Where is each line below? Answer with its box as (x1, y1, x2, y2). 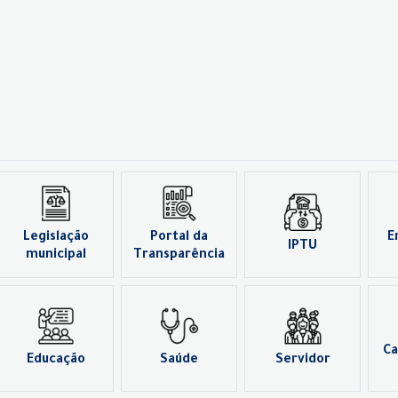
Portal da (150, 231, 208, 245)
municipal (25, 249, 86, 263)
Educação (26, 354, 85, 368)
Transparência (133, 249, 225, 263)
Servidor (275, 354, 330, 368)
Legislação (22, 231, 89, 245)
